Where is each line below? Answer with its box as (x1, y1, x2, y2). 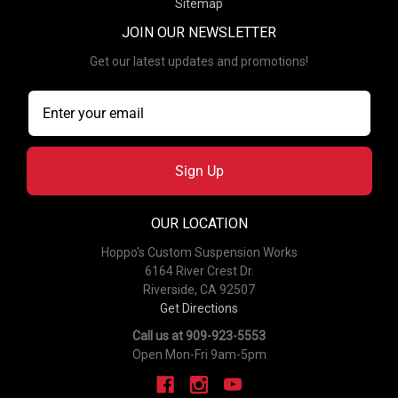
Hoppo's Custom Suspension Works (100, 244, 298, 259)
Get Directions (160, 300, 238, 315)
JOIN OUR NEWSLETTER (122, 23, 276, 41)
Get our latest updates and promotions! (90, 53, 308, 68)
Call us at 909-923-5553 (132, 328, 266, 343)
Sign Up (174, 162, 224, 179)
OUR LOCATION (150, 214, 248, 232)
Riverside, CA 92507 (143, 282, 255, 297)
